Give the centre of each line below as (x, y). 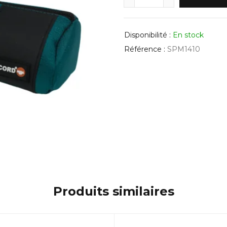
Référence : (145, 49)
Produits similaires (114, 191)
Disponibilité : (147, 35)
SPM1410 (184, 49)
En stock (188, 35)
